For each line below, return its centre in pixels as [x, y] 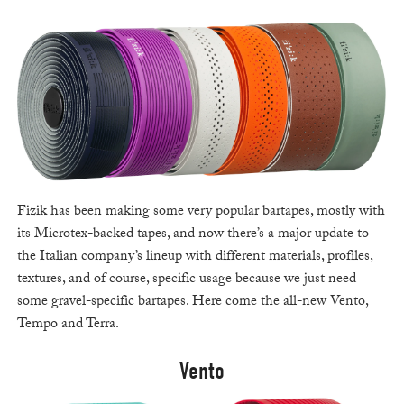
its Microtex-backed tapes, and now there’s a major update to [193, 235]
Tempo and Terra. [68, 326]
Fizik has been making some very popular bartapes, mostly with [201, 213]
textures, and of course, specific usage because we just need [186, 280]
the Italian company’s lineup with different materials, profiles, [194, 258]
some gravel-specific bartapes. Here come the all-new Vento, [192, 303]
